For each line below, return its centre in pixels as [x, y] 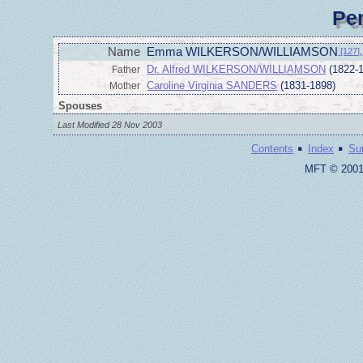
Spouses [81, 106]
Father [126, 69]
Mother [125, 85]
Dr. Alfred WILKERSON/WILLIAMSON [237, 69]
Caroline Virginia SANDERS [212, 85]
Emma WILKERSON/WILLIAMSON [243, 52]
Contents [272, 148]
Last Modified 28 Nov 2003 [110, 124]
